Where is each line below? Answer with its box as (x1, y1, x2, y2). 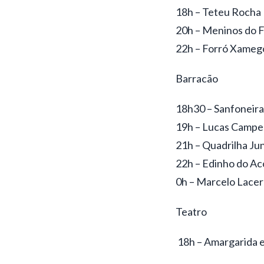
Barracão (175, 71, 220, 85)
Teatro (175, 204, 207, 218)
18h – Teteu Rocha (175, 5, 261, 18)
